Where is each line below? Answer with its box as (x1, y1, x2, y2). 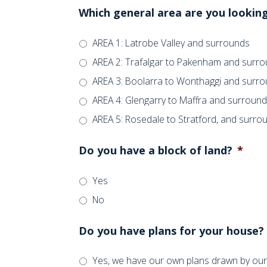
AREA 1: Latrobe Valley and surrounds (92, 36, 250, 49)
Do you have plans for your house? (79, 223, 264, 238)
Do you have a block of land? (79, 143, 232, 158)
